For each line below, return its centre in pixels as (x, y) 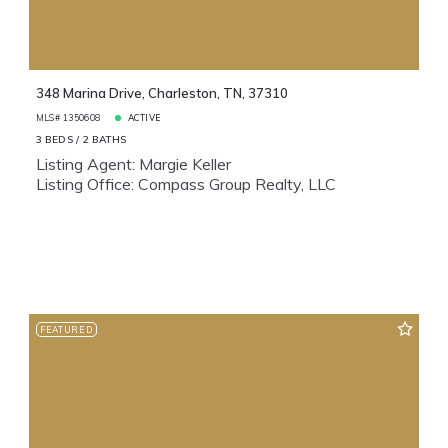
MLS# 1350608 (68, 117)
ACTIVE (144, 117)
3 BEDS (54, 139)
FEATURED (66, 329)
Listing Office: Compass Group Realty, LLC (185, 184)
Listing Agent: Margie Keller (133, 164)
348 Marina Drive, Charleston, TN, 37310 (161, 93)
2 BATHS (104, 139)
